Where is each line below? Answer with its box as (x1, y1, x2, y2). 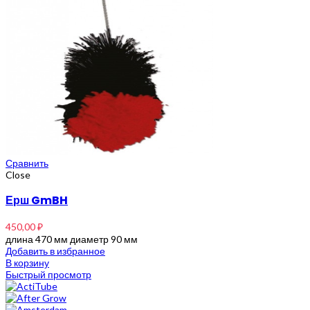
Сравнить (6, 156, 48, 169)
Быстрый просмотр (6, 268, 91, 280)
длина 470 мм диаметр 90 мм (6, 232, 138, 245)
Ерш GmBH (6, 192, 68, 208)
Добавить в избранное (6, 244, 105, 257)
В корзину (6, 256, 49, 268)
